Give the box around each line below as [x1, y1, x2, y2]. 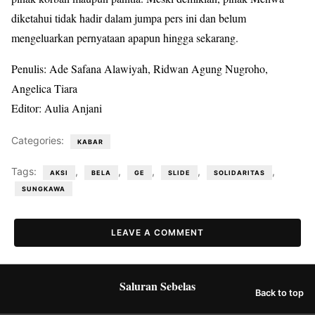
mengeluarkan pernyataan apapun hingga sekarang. [11, 30, 238, 45]
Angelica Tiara [11, 81, 77, 96]
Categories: [11, 134, 67, 146]
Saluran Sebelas [120, 277, 195, 294]
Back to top [255, 288, 304, 299]
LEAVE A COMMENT [111, 226, 204, 238]
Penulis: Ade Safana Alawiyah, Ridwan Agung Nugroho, [11, 61, 268, 76]
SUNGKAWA [22, 185, 65, 193]
